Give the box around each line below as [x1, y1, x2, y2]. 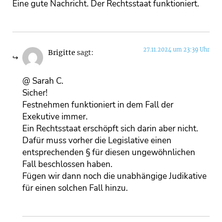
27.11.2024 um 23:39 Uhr [143, 46, 210, 54]
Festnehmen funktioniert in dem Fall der [22, 99, 173, 111]
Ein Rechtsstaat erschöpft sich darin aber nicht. [22, 122, 198, 134]
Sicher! [22, 87, 48, 99]
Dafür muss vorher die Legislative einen [22, 134, 171, 146]
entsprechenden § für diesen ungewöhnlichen [22, 146, 195, 158]
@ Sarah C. [22, 75, 63, 87]
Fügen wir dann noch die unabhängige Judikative [22, 170, 207, 182]
